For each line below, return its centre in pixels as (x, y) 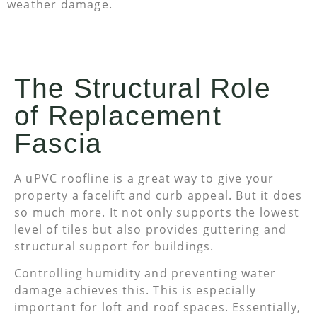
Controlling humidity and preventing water (145, 273)
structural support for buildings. (114, 247)
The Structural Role (143, 88)
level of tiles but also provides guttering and (151, 230)
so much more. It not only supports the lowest (157, 213)
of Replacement (118, 116)
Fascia (58, 144)
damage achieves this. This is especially (136, 290)
